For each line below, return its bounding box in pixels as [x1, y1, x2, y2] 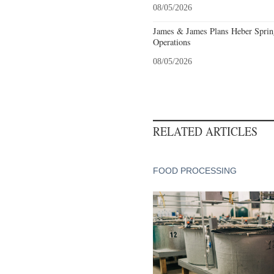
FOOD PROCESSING [153, 166, 237, 176]
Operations [153, 36, 191, 48]
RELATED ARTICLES [153, 122, 257, 140]
